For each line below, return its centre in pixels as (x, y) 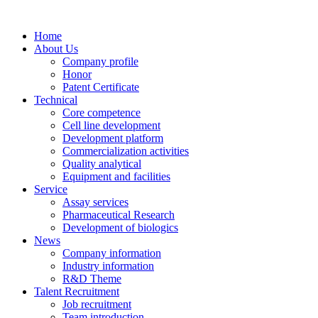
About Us (56, 49)
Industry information (108, 266)
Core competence (102, 113)
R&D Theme (92, 279)
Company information (112, 253)
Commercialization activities (126, 151)
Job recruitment (97, 304)
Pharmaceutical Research (119, 215)
